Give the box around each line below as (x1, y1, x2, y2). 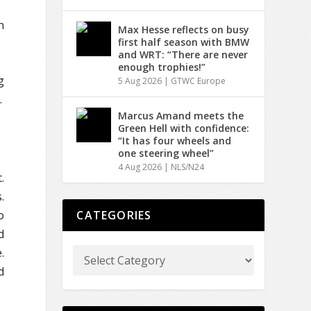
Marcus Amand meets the (118, 108, 244, 122)
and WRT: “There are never (118, 47, 249, 61)
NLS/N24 (171, 160, 205, 173)
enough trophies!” (118, 60, 206, 74)
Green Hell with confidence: (118, 121, 250, 135)
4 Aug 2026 (118, 160, 162, 173)
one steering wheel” (118, 146, 215, 160)
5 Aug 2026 (118, 74, 162, 87)
